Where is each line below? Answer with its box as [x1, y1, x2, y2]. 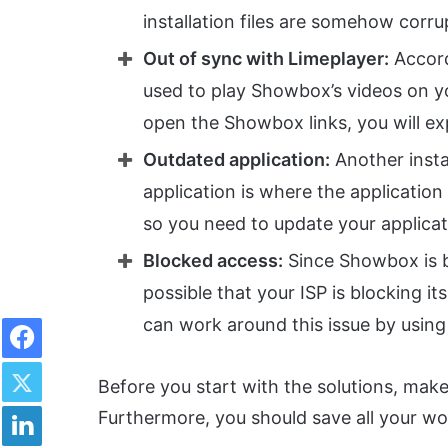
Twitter [41, 353, 85, 369]
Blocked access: [143, 250, 283, 272]
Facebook [41, 309, 102, 325]
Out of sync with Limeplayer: [143, 48, 389, 70]
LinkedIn [41, 397, 93, 413]
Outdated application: [143, 149, 330, 171]
